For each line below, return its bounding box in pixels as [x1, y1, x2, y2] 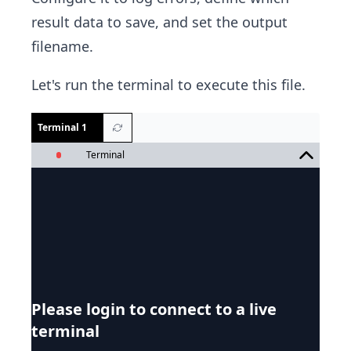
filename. [31, 37, 93, 56]
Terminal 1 [38, 121, 87, 135]
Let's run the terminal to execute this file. [31, 75, 306, 95]
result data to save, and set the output [31, 13, 288, 32]
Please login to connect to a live [31, 299, 277, 320]
